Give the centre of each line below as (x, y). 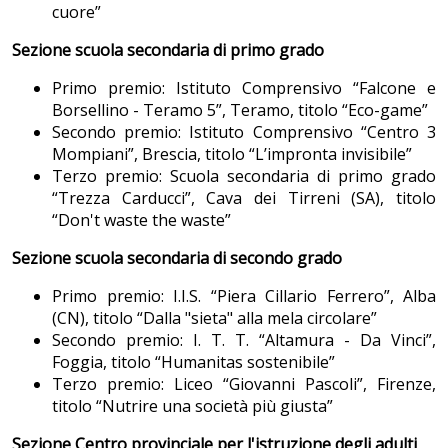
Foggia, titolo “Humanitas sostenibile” (193, 361)
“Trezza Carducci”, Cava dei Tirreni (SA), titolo (244, 197)
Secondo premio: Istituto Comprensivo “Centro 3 (244, 131)
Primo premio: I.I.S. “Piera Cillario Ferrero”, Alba (244, 295)
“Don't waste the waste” (141, 219)
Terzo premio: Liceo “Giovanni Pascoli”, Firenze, (244, 383)
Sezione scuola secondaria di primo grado (168, 49)
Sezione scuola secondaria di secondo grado (177, 257)
